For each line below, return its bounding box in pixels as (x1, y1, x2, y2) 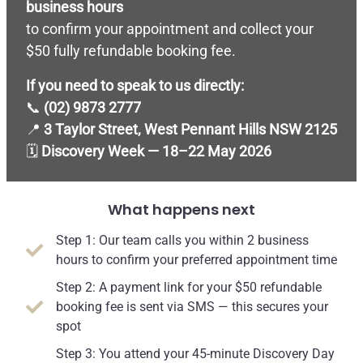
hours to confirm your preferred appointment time (56, 252, 337, 268)
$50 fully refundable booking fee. (26, 42, 236, 60)
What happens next (108, 199, 255, 220)
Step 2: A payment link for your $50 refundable (56, 280, 322, 296)
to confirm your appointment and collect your (26, 20, 314, 38)
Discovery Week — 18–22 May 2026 (41, 143, 271, 160)
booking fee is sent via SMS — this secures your (56, 299, 328, 315)
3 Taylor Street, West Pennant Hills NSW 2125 (44, 121, 337, 139)
